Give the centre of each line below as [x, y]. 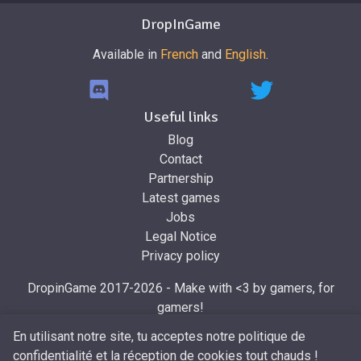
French [179, 54]
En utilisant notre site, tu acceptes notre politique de [159, 336]
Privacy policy [180, 256]
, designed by [221, 327]
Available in [127, 54]
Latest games [180, 198]
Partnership [180, 179]
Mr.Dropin [155, 327]
